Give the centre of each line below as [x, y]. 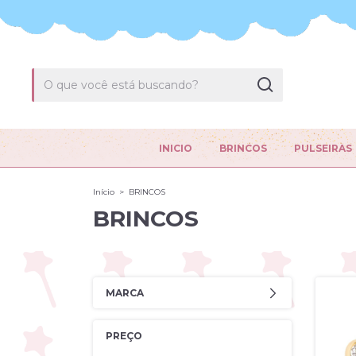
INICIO [176, 148]
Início [104, 192]
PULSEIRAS [323, 148]
